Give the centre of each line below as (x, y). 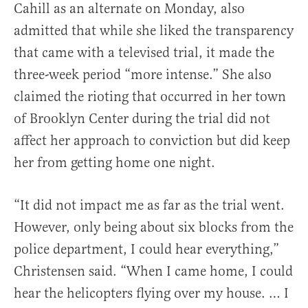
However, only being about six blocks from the (154, 228)
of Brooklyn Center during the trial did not (142, 119)
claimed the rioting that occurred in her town (150, 97)
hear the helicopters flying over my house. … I (151, 294)
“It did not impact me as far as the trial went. (149, 206)
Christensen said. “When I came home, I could (153, 272)
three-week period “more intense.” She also (143, 75)
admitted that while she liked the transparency (154, 31)
